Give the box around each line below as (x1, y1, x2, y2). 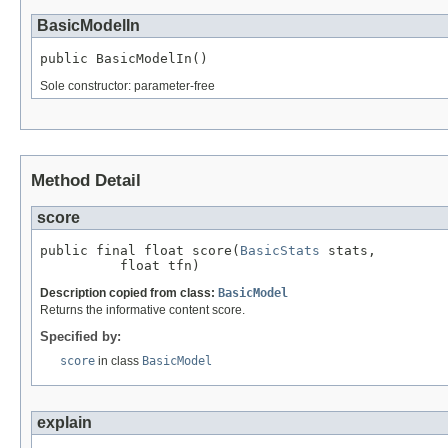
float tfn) (40, 257, 200, 273)
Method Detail (31, 170, 141, 190)
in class (95, 353, 142, 368)
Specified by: (40, 328, 121, 344)
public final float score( (40, 242, 240, 258)
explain (37, 413, 92, 431)
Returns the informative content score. (40, 302, 245, 317)
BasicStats (240, 242, 320, 258)
